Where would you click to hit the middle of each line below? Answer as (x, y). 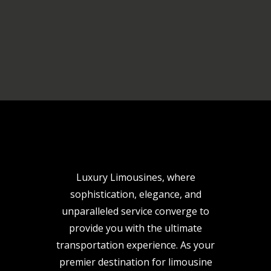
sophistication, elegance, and (135, 194)
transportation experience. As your (135, 245)
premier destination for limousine (135, 262)
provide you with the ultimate (135, 228)
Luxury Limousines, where (135, 177)
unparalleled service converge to (135, 211)
